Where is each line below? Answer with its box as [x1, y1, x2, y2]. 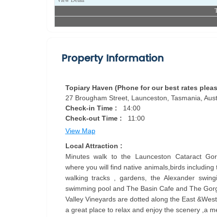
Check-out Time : [65, 114, 124, 122]
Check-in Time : [65, 104, 119, 112]
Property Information [62, 51, 164, 67]
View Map [65, 127, 95, 135]
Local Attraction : [65, 142, 123, 150]
